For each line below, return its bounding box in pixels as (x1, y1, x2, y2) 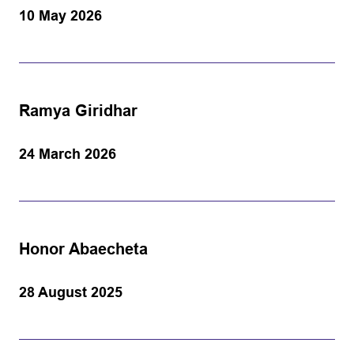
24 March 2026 (19, 146, 116, 162)
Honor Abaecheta (19, 240, 148, 258)
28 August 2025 (19, 284, 122, 300)
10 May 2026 (19, 8, 102, 24)
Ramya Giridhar (19, 102, 137, 119)
